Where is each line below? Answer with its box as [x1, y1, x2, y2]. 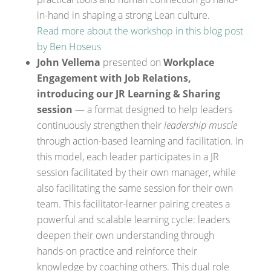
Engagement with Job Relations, [36, 71, 191, 85]
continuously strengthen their [36, 118, 164, 132]
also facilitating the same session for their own [36, 181, 233, 195]
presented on [100, 55, 163, 69]
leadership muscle [163, 118, 237, 132]
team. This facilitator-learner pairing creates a [36, 197, 230, 211]
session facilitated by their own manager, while [36, 165, 236, 179]
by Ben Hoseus [36, 39, 101, 53]
